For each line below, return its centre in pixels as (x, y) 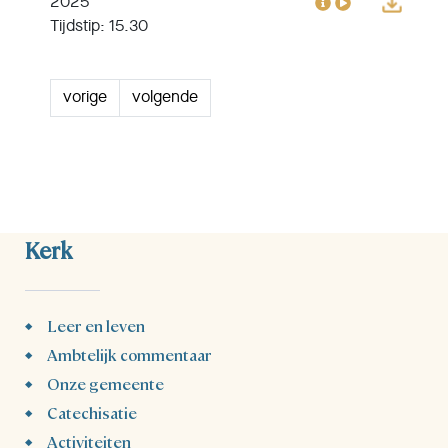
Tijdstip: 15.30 (99, 27)
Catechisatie (92, 412)
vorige (85, 98)
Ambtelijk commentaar (129, 354)
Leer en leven (96, 325)
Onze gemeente (105, 383)
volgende (165, 98)
